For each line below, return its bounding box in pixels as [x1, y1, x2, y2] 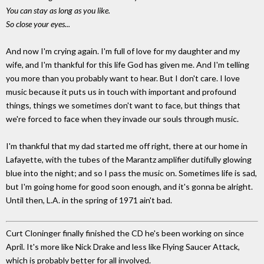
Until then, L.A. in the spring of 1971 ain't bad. [6, 195, 172, 206]
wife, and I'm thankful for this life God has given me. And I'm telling [6, 60, 249, 70]
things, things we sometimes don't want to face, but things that [6, 100, 240, 111]
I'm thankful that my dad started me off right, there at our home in [6, 141, 247, 151]
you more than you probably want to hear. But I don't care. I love [6, 73, 240, 84]
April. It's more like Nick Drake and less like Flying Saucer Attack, [6, 242, 240, 252]
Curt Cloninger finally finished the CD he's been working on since [6, 228, 244, 239]
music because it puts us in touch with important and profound [6, 87, 236, 97]
